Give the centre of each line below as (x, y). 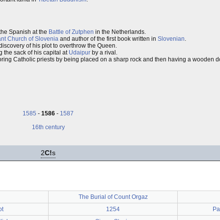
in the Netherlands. (120, 32)
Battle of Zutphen (71, 32)
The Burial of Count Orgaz (113, 197)
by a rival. (104, 53)
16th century (48, 127)
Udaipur (80, 53)
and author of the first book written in (108, 39)
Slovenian (171, 39)
